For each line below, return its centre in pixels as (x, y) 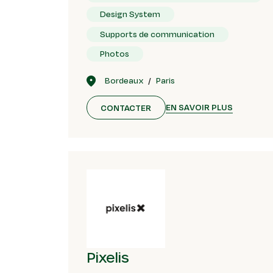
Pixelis (108, 257)
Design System (130, 14)
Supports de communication (158, 34)
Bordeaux (124, 81)
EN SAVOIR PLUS (199, 108)
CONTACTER (126, 108)
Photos (115, 54)
